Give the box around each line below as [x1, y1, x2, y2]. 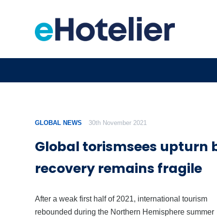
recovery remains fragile [35, 159, 202, 178]
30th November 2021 [89, 119, 147, 126]
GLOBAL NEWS [35, 119, 82, 126]
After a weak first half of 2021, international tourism [35, 194, 207, 203]
